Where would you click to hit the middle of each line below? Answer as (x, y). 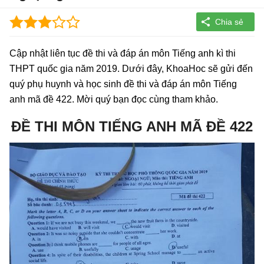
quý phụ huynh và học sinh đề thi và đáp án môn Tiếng (123, 84)
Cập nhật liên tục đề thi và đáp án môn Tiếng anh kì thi (123, 53)
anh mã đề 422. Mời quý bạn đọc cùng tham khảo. (114, 99)
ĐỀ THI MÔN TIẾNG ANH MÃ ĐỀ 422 (132, 126)
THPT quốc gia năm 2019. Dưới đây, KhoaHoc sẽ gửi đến (131, 68)
